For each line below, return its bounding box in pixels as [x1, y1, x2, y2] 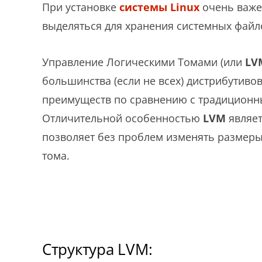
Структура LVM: [42, 239, 153, 260]
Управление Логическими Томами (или [42, 55, 245, 69]
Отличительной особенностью [42, 111, 203, 125]
